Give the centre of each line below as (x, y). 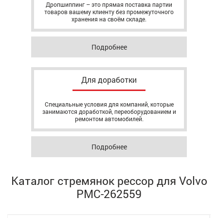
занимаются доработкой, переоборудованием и (109, 111)
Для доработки (109, 80)
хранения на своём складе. (109, 19)
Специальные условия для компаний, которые (109, 104)
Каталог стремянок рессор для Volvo (109, 181)
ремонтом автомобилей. (109, 119)
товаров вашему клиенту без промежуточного (109, 12)
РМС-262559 (109, 194)
